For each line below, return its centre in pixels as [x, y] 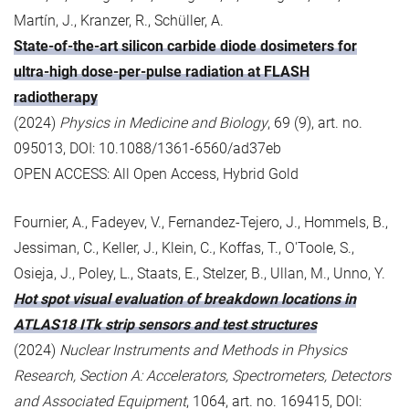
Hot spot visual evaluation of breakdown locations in [185, 299]
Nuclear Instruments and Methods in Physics [203, 350]
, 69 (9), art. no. [315, 122]
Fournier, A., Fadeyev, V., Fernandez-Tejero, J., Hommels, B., [201, 222]
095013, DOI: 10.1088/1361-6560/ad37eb [147, 148]
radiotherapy [56, 97]
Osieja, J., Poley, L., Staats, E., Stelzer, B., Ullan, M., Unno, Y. [199, 273]
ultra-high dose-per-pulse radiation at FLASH [162, 71]
